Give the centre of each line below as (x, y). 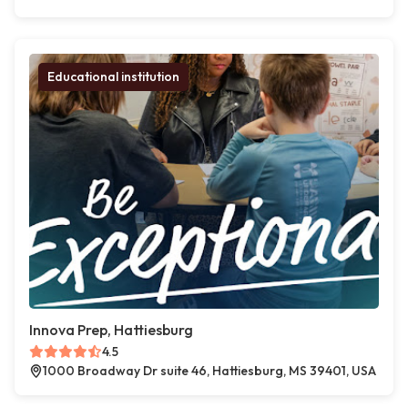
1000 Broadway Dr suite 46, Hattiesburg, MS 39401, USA (209, 371)
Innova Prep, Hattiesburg (111, 330)
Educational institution (113, 77)
